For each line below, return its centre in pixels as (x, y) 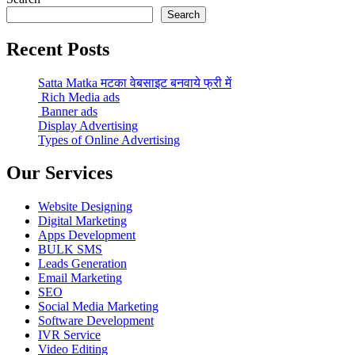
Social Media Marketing (98, 307)
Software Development (96, 321)
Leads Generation (82, 264)
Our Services (59, 173)
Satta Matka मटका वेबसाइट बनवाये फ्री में (135, 82)
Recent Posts (58, 49)
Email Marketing (80, 278)
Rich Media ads (79, 97)
